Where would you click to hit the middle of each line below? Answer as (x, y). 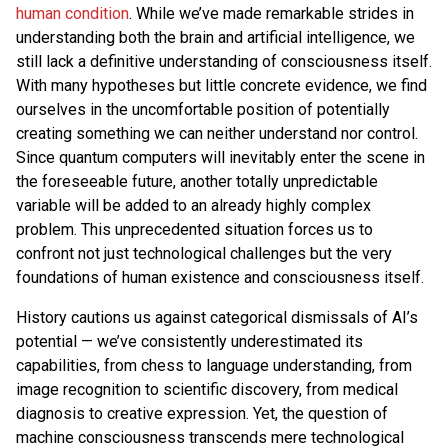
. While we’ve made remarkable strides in (271, 13)
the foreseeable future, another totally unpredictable (197, 181)
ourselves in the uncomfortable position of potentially (203, 109)
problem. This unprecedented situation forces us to (194, 229)
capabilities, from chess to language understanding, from (214, 365)
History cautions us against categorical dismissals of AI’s (217, 317)
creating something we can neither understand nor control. (217, 133)
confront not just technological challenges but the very (204, 253)
